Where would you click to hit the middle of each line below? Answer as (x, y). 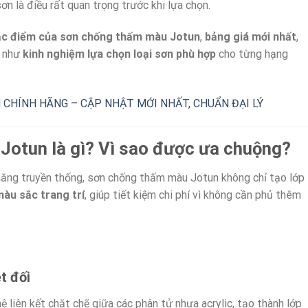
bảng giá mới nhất (251, 37)
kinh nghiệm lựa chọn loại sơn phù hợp (119, 54)
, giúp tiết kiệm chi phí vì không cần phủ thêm (193, 195)
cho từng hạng (252, 54)
